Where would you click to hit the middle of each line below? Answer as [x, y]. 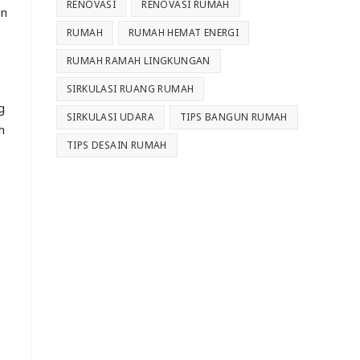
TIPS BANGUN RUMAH [234, 117]
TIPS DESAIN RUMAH [117, 145]
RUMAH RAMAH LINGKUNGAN [139, 61]
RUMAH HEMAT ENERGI [184, 33]
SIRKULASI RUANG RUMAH [131, 89]
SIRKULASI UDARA [110, 117]
